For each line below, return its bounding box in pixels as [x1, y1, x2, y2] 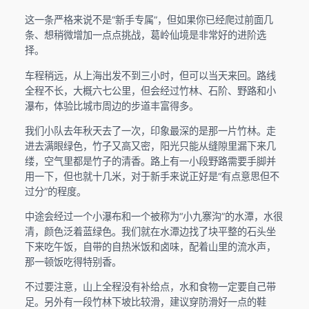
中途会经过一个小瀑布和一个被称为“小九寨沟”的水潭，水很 [24, 210, 283, 223]
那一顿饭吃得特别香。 [24, 256, 121, 268]
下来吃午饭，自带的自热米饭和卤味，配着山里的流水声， [24, 241, 276, 253]
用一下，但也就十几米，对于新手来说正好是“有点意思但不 [24, 170, 279, 182]
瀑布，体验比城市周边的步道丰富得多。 [24, 99, 199, 112]
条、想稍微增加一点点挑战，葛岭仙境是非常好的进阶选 [24, 29, 266, 41]
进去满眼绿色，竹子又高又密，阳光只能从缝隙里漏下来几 [24, 139, 276, 152]
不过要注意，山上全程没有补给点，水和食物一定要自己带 [24, 281, 276, 293]
